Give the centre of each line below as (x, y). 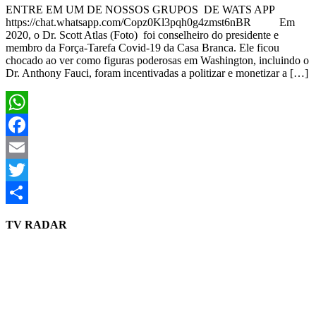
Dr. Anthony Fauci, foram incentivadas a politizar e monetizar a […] (157, 73)
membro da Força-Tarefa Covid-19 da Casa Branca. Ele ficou (142, 47)
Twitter (22, 192)
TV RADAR (36, 224)
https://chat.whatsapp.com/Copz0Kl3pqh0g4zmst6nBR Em (150, 22)
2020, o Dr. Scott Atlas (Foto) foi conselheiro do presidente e (142, 35)
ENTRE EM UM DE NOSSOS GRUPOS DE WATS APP (140, 9)
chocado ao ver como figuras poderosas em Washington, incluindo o (157, 60)
